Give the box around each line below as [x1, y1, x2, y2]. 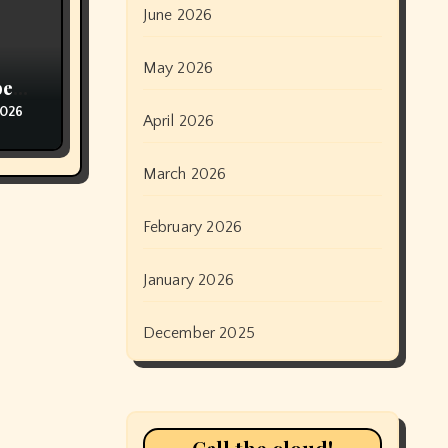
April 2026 [142, 112, 215, 130]
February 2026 [142, 218, 243, 236]
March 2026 [142, 165, 227, 183]
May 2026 [142, 59, 214, 77]
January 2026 [142, 271, 234, 289]
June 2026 [142, 6, 213, 24]
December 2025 [142, 324, 256, 342]
